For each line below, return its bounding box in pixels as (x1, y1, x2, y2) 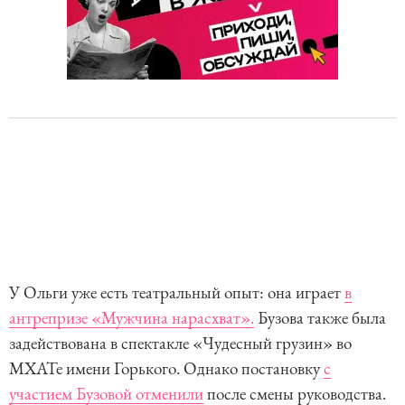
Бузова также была (254, 306, 386, 329)
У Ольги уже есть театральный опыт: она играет (9, 280, 344, 304)
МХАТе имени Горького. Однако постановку (9, 356, 324, 380)
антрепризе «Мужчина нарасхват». (9, 306, 254, 329)
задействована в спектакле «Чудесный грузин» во (9, 331, 352, 354)
